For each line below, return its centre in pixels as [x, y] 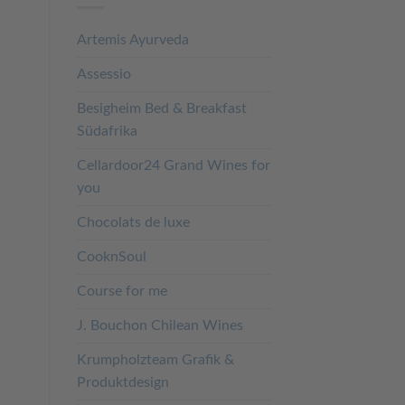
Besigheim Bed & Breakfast [161, 109]
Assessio [104, 75]
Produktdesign [122, 383]
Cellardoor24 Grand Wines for [173, 166]
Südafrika [107, 132]
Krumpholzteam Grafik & [155, 360]
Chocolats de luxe [133, 223]
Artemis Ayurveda [132, 40]
